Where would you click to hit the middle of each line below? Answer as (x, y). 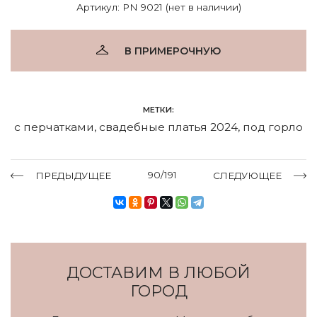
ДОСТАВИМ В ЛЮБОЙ (158, 272)
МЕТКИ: (158, 109)
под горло (273, 127)
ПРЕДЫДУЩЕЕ (73, 175)
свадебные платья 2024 (168, 127)
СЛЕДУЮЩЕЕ (247, 175)
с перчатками (54, 127)
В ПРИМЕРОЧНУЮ (173, 51)
